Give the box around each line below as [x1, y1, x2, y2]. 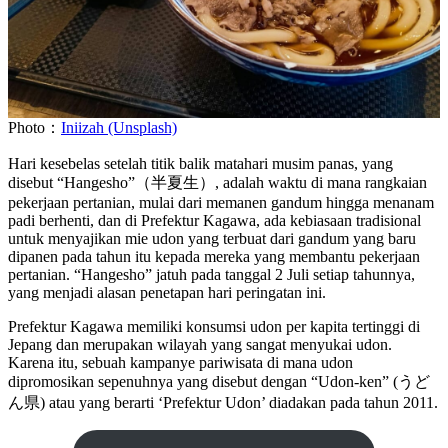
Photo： [8, 119, 61, 137]
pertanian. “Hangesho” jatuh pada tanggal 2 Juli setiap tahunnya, [8, 266, 415, 284]
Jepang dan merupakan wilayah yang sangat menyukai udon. [8, 336, 392, 354]
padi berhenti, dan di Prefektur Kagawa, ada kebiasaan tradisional [8, 212, 421, 230]
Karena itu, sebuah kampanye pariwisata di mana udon [8, 354, 353, 372]
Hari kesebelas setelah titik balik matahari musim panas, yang [8, 155, 393, 173]
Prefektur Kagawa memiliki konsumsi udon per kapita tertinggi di [8, 318, 420, 336]
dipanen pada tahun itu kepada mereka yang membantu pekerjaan [8, 248, 420, 266]
